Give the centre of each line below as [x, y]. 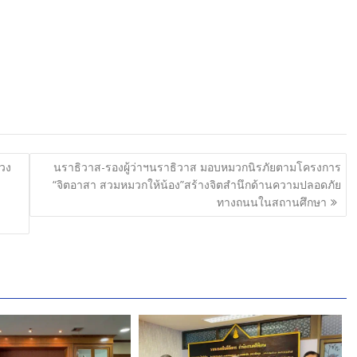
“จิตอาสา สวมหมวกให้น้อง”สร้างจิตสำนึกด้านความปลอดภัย [196, 184]
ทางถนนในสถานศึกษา [271, 202]
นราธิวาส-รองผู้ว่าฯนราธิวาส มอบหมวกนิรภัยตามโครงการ [197, 167]
